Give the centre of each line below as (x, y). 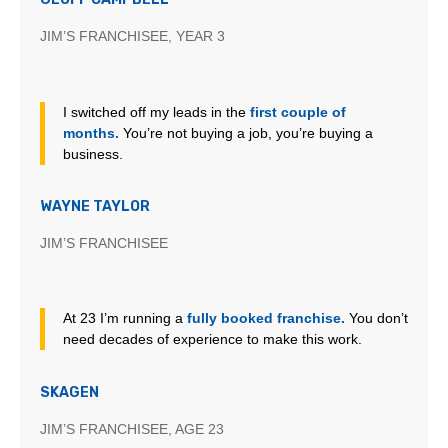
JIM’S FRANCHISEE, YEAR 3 (132, 36)
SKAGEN (69, 392)
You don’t (376, 318)
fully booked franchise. (265, 318)
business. (92, 153)
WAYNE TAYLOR (95, 207)
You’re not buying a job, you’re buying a (245, 132)
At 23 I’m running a (124, 318)
